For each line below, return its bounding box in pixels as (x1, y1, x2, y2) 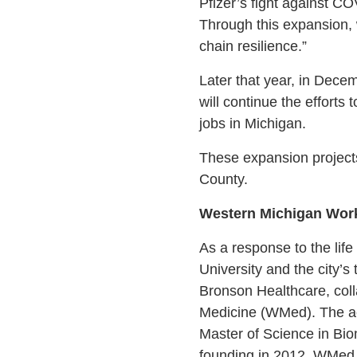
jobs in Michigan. (198, 116, 314, 132)
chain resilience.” (198, 38, 307, 55)
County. (198, 171, 252, 188)
